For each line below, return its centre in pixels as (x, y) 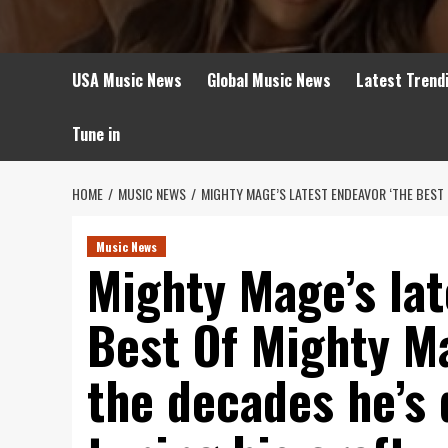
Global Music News (269, 80)
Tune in (96, 134)
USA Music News (127, 80)
